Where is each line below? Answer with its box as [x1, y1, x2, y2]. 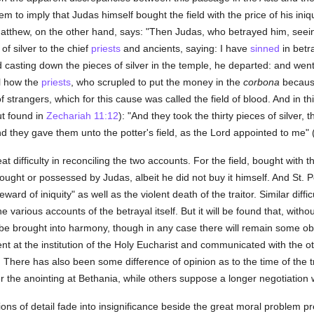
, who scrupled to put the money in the [70, 76, 243, 88]
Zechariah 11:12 [46, 110, 118, 121]
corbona [243, 76, 280, 88]
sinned [250, 43, 280, 54]
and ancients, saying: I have [120, 43, 250, 54]
